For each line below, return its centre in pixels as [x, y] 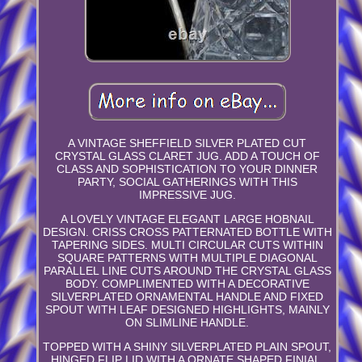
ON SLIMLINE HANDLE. [187, 322]
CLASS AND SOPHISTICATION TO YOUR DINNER [187, 168]
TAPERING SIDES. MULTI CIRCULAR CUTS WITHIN [187, 244]
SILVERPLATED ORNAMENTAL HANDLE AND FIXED [187, 296]
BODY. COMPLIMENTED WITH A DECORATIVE [187, 283]
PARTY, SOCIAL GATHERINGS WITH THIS [187, 181]
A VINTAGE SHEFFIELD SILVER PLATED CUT [187, 143]
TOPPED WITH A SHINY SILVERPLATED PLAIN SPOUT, [187, 346]
